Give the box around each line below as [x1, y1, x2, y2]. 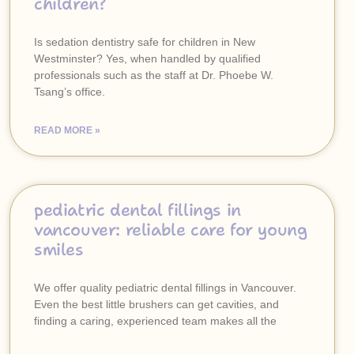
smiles [34, 239, 84, 261]
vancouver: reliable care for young [34, 219, 307, 241]
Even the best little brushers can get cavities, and [34, 298, 279, 311]
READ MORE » [34, 125, 100, 136]
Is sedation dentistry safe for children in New [34, 36, 255, 48]
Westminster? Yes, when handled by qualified [34, 52, 261, 65]
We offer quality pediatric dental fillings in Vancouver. [34, 281, 296, 294]
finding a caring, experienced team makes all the [34, 314, 277, 327]
